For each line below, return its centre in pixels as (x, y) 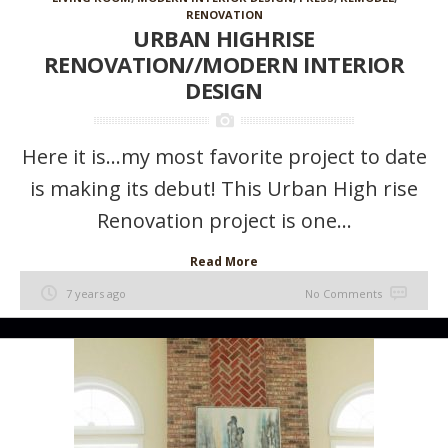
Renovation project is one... (224, 220)
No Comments (343, 293)
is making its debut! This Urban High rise (224, 188)
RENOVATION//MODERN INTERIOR (224, 64)
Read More (224, 261)
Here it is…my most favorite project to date (224, 156)
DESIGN (224, 90)
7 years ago (96, 293)
